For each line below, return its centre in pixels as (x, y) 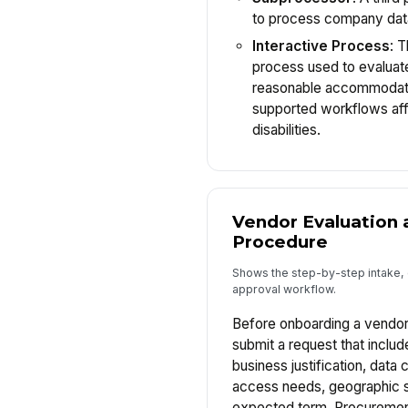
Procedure (280, 242)
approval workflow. (284, 289)
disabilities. (286, 129)
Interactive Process (321, 46)
